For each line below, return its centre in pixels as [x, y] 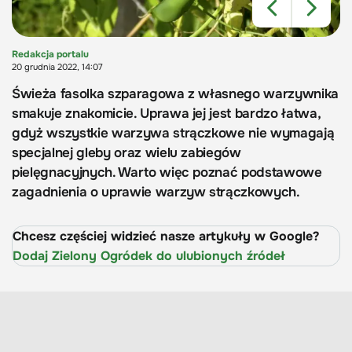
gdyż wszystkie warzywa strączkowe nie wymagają [173, 134]
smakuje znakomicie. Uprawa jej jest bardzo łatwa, [166, 114]
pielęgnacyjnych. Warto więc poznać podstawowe [167, 173]
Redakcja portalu [50, 55]
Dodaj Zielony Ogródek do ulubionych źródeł [149, 256]
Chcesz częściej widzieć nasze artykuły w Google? [166, 236]
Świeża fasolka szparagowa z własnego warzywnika [176, 94]
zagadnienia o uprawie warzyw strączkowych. [156, 192]
